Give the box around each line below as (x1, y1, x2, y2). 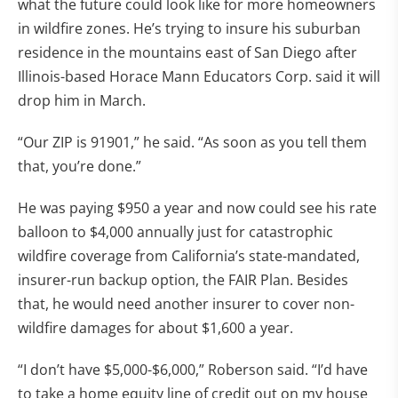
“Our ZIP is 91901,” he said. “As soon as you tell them (18, 132, 367, 152)
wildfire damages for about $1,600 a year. (18, 318, 293, 338)
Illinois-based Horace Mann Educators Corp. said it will (18, 67, 380, 86)
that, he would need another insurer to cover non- (18, 294, 354, 314)
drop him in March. (18, 91, 146, 110)
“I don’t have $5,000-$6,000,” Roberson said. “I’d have (18, 360, 368, 379)
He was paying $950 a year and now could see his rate (18, 198, 377, 218)
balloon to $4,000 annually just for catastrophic (18, 222, 333, 242)
